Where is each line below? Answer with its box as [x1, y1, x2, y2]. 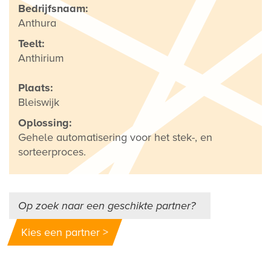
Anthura [18, 16, 56, 30]
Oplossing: [18, 116, 72, 130]
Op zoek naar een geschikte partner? [18, 199, 195, 213]
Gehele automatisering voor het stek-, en [18, 131, 212, 145]
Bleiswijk [18, 96, 59, 109]
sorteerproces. [18, 145, 86, 159]
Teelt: [18, 37, 45, 51]
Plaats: [18, 81, 53, 95]
